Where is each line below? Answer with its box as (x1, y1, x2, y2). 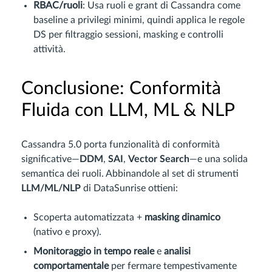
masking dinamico (144, 212, 220, 223)
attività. (33, 44, 66, 55)
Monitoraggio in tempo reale (33, 246, 154, 257)
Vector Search (128, 154, 189, 165)
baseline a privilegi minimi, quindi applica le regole (33, 15, 245, 25)
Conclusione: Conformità (21, 80, 221, 98)
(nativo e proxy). (33, 227, 101, 237)
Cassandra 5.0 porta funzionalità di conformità (21, 140, 220, 150)
